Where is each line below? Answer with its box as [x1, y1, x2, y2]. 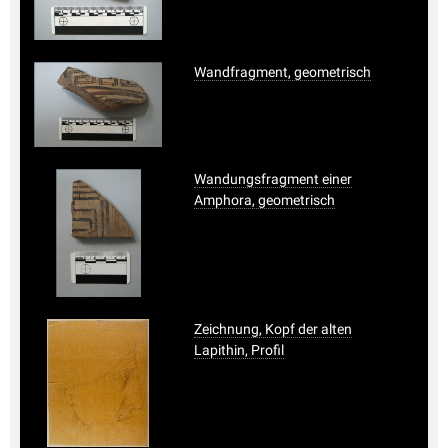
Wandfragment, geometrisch [194, 63, 371, 80]
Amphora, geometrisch [194, 191, 335, 208]
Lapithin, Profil [194, 341, 284, 358]
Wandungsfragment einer [194, 170, 352, 187]
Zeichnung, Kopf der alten [194, 320, 352, 337]
